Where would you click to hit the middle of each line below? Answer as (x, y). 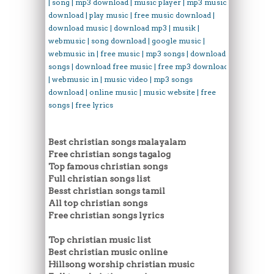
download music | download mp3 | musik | (124, 28)
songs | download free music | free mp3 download (138, 66)
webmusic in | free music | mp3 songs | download (137, 53)
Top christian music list (100, 239)
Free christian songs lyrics (106, 215)
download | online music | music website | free (132, 92)
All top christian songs (98, 203)
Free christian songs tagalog (109, 154)
